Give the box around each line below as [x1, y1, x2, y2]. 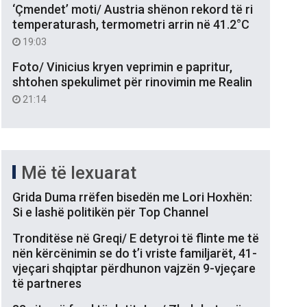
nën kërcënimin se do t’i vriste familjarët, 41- [12, 245, 257, 260]
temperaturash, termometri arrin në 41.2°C [12, 16, 249, 32]
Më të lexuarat [21, 162, 136, 183]
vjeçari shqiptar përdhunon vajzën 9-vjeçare [12, 260, 256, 275]
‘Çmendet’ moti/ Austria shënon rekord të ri [12, 1, 253, 16]
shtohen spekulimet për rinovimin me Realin [12, 74, 252, 89]
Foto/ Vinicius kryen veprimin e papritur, [12, 59, 232, 74]
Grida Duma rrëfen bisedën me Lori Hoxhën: [12, 189, 252, 204]
